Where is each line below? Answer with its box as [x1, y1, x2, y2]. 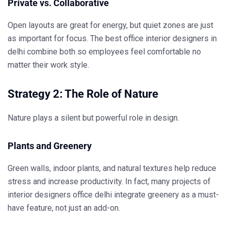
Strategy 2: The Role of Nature [8, 88, 158, 101]
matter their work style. [8, 60, 89, 70]
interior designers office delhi [8, 190, 112, 200]
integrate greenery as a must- [112, 190, 219, 200]
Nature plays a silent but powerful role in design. [8, 113, 179, 123]
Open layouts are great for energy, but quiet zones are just [8, 20, 213, 31]
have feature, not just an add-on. [8, 203, 120, 213]
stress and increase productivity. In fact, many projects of [8, 177, 211, 187]
